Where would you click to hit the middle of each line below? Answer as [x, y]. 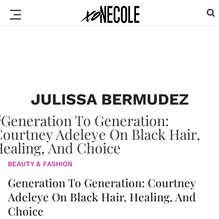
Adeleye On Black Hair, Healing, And [102, 197]
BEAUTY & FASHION [40, 164]
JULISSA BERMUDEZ [109, 99]
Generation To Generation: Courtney [102, 183]
